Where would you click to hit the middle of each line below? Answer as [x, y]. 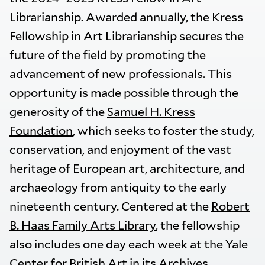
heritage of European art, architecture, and [127, 169]
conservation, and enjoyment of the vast [120, 150]
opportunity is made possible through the [124, 93]
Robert [230, 207]
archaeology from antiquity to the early [118, 188]
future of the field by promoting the [108, 55]
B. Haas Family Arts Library [83, 226]
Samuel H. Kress [151, 112]
